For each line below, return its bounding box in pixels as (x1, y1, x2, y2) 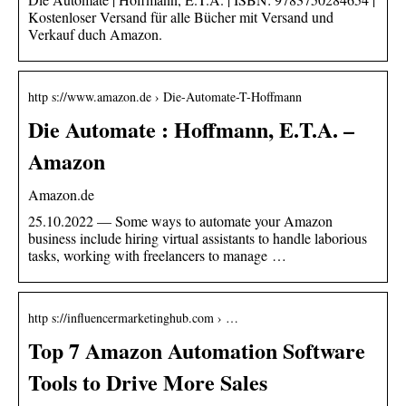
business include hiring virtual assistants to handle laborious (28, 227, 367, 247)
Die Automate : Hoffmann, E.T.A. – (28, 112, 354, 145)
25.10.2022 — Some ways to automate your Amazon (28, 210, 333, 230)
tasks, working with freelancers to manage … (28, 245, 286, 265)
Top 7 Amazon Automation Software (28, 333, 365, 366)
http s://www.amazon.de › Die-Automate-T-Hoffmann (28, 87, 302, 105)
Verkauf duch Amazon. (28, 24, 162, 43)
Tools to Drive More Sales (28, 365, 267, 398)
